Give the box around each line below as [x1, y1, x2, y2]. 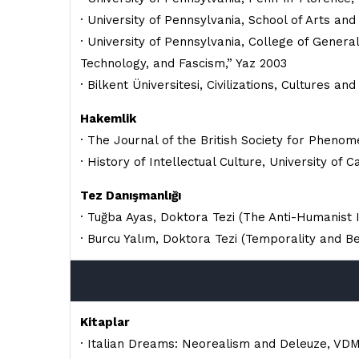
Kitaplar [80, 315, 130, 329]
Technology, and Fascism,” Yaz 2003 [80, 56, 287, 71]
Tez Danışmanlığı [80, 188, 181, 203]
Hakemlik [80, 111, 136, 126]
